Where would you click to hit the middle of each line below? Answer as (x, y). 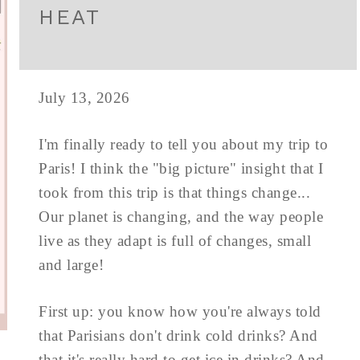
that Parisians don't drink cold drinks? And (178, 335)
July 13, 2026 (84, 98)
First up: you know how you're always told (180, 311)
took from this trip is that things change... (174, 192)
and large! (71, 265)
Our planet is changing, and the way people (181, 217)
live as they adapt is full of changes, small (175, 241)
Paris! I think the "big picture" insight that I (181, 168)
